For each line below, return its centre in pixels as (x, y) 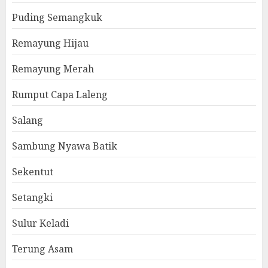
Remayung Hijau (50, 43)
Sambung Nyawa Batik (65, 146)
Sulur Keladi (40, 223)
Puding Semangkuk (57, 17)
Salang (28, 120)
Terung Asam (42, 249)
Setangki (32, 197)
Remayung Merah (53, 69)
